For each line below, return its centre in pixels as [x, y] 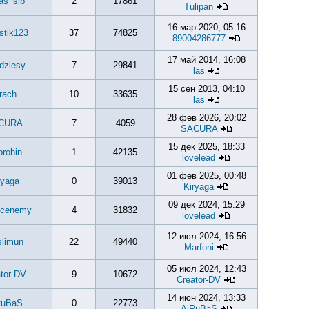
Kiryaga [199, 187]
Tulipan [199, 7]
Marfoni [199, 247]
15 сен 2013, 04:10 [206, 89]
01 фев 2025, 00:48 [206, 176]
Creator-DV [199, 280]
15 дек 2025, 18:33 [206, 147]
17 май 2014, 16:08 [206, 60]
